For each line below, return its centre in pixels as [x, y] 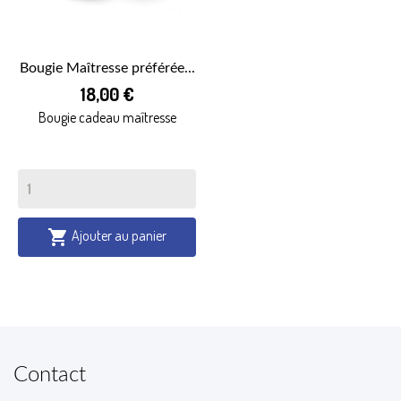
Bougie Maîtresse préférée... [107, 68]
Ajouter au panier [119, 235]
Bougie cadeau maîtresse [107, 117]
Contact [50, 375]
